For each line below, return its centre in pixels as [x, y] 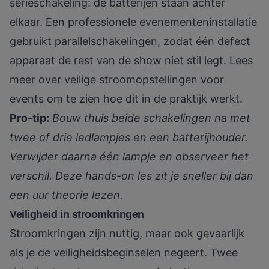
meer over [37, 80]
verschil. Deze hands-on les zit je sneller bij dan [131, 176]
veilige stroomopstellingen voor [144, 80]
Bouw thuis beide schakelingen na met [151, 118]
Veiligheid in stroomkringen [77, 215]
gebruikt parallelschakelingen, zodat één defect [130, 41]
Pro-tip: [29, 118]
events [27, 99]
